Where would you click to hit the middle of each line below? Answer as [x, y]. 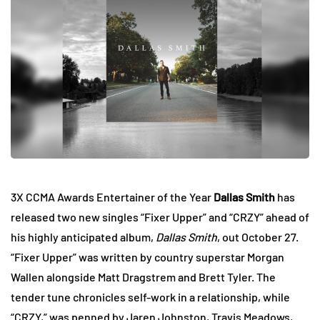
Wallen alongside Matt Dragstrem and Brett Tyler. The [143, 277]
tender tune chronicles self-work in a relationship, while [150, 297]
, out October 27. [258, 237]
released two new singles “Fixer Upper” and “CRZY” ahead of [160, 217]
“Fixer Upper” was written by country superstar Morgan [147, 257]
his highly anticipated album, [83, 237]
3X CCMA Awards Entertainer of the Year [112, 197]
